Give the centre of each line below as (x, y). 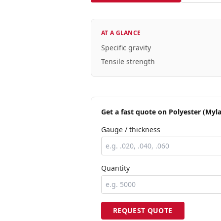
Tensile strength (128, 61)
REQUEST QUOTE (143, 210)
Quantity (115, 168)
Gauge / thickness (131, 129)
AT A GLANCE (121, 33)
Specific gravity (126, 48)
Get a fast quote (129, 112)
